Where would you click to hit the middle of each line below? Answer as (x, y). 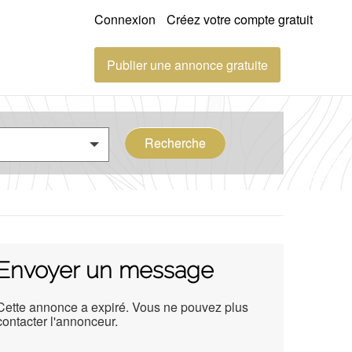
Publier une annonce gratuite (187, 65)
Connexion (125, 19)
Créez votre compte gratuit (240, 19)
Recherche (175, 143)
